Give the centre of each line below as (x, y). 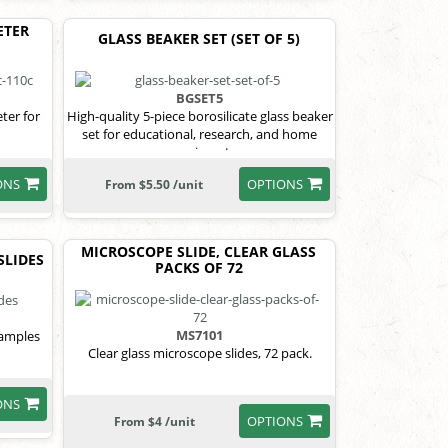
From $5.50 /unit (154, 184)
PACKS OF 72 (198, 267)
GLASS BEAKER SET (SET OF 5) (198, 38)
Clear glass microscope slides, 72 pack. (199, 352)
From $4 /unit (154, 421)
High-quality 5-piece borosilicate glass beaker (199, 115)
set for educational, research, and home (200, 133)
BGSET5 (200, 97)
